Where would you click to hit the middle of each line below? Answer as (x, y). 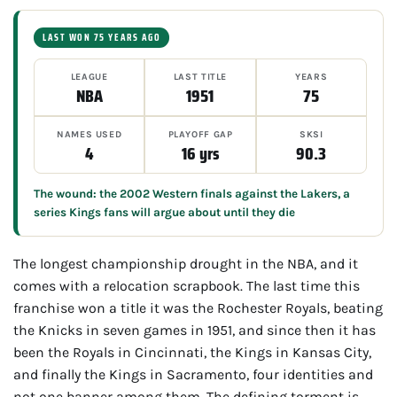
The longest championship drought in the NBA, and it (186, 263)
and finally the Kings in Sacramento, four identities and (193, 374)
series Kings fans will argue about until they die (164, 212)
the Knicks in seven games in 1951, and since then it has (195, 330)
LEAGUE (89, 76)
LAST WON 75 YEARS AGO (102, 37)
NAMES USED (90, 134)
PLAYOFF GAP (200, 134)
